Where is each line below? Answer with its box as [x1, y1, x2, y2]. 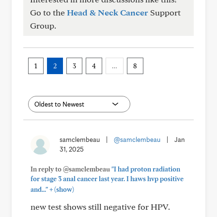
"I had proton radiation [111, 165, 180, 173]
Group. [30, 20, 56, 31]
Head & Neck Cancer [67, 7, 148, 17]
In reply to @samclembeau [31, 165, 111, 173]
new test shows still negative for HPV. [31, 201, 170, 212]
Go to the [30, 7, 67, 17]
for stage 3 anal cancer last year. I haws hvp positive [31, 175, 184, 183]
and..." [31, 186, 48, 193]
